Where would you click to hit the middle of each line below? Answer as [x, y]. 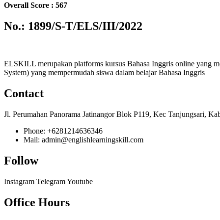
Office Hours [37, 202]
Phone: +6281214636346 [63, 131]
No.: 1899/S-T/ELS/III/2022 [73, 26]
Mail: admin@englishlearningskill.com [83, 140]
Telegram [51, 181]
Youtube [80, 181]
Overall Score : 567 [36, 5]
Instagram [19, 181]
